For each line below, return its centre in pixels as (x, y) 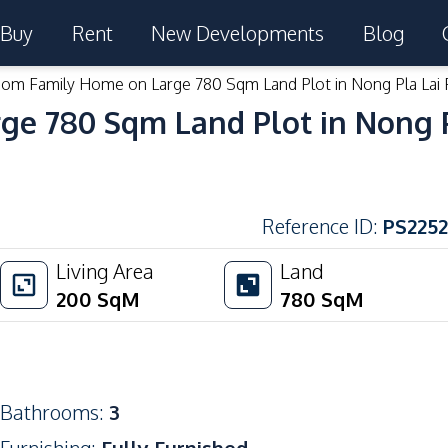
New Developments (238, 33)
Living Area (105, 271)
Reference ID (317, 226)
